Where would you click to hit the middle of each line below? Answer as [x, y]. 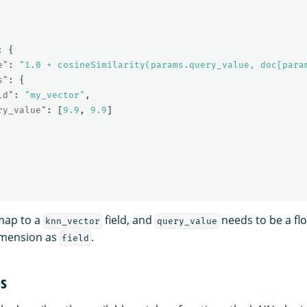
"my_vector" [55, 95]
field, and [128, 220]
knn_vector [72, 221]
